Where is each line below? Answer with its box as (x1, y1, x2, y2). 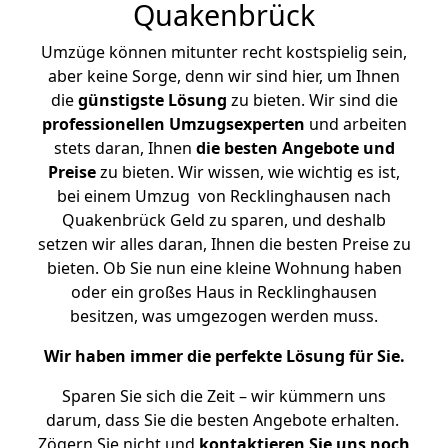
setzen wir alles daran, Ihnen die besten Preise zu (37, 233, 411, 255)
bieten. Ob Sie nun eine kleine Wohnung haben (46, 257, 402, 279)
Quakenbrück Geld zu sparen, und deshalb (62, 209, 386, 231)
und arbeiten (304, 113, 407, 135)
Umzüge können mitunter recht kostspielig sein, (41, 41, 407, 63)
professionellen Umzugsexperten (41, 113, 305, 135)
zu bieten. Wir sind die (226, 89, 398, 111)
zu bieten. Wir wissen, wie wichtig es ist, (96, 161, 400, 183)
